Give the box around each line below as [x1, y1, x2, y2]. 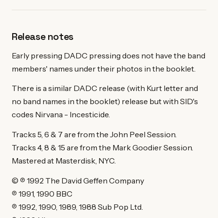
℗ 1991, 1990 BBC [12, 188, 73, 199]
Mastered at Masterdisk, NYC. [12, 155, 116, 165]
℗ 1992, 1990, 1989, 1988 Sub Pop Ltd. [12, 201, 143, 212]
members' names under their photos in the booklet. [12, 63, 196, 73]
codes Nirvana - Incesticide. [12, 109, 110, 120]
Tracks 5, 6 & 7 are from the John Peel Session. [12, 129, 177, 139]
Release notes [12, 30, 73, 43]
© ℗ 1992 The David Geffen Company [12, 175, 144, 185]
